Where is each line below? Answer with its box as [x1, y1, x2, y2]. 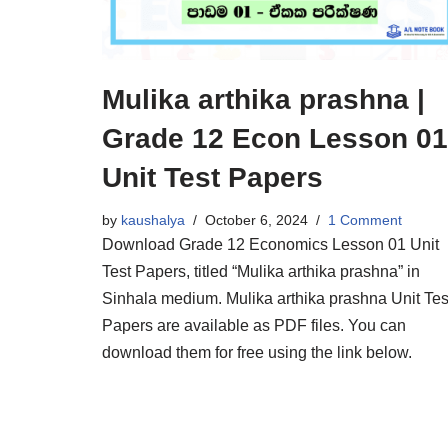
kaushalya [121, 212, 185, 229]
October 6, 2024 [205, 212, 308, 229]
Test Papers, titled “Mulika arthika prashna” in [102, 263, 420, 281]
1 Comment [328, 212, 402, 229]
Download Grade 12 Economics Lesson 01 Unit [102, 236, 439, 254]
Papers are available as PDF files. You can [102, 317, 406, 335]
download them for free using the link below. [102, 344, 412, 362]
